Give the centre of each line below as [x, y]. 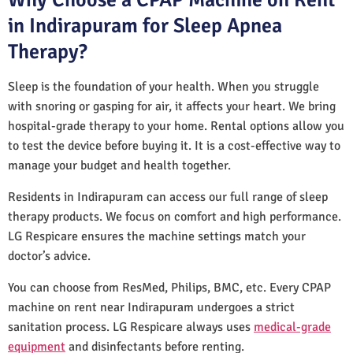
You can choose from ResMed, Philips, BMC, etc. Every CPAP [169, 287]
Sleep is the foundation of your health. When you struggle [163, 86]
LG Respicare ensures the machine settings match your [157, 236]
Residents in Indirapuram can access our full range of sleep [168, 197]
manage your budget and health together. [119, 165]
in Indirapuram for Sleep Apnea [145, 26]
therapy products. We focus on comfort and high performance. [175, 216]
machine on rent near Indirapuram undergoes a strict [151, 307]
